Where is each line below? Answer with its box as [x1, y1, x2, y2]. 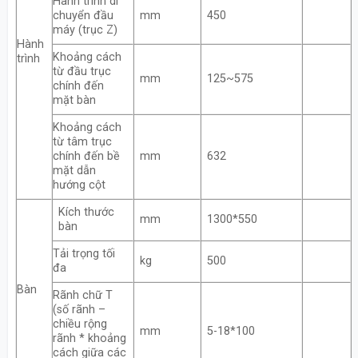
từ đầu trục [52, 65, 111, 79]
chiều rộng [52, 317, 107, 332]
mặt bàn [52, 93, 96, 108]
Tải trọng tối [52, 247, 115, 261]
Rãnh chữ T [52, 288, 113, 303]
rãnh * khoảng [52, 332, 126, 346]
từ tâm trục [52, 135, 112, 149]
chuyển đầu [52, 9, 113, 23]
